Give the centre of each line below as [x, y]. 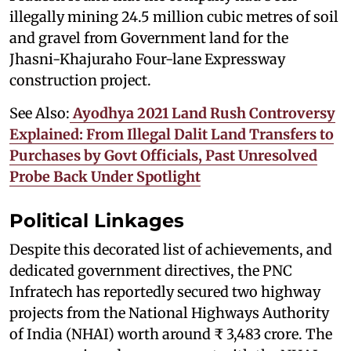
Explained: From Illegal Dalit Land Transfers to [172, 135]
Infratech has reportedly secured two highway [165, 292]
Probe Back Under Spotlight [105, 177]
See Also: [40, 114]
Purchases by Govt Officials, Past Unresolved [163, 156]
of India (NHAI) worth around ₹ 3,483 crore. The [171, 335]
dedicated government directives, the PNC [151, 271]
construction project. [80, 81]
